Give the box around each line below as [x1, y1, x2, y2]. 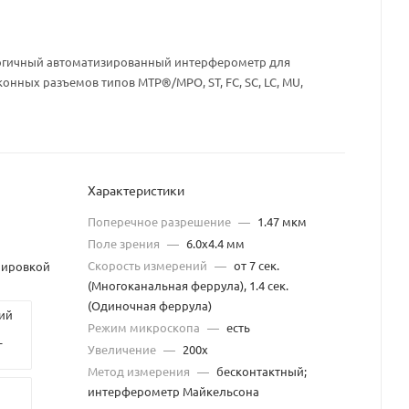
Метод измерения [88, 363, 193, 380]
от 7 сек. [234, 257, 279, 274]
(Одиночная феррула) [88, 298, 212, 314]
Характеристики [88, 182, 184, 199]
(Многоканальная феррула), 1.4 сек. [88, 278, 288, 294]
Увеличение [88, 341, 159, 358]
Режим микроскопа [88, 320, 203, 336]
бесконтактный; [216, 363, 307, 380]
